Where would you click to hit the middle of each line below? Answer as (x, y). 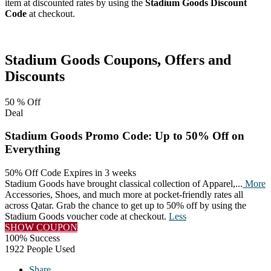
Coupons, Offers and (165, 60)
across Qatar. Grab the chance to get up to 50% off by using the (126, 206)
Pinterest (91, 34)
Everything (33, 149)
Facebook (25, 34)
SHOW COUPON (41, 227)
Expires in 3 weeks (100, 173)
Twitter (58, 34)
